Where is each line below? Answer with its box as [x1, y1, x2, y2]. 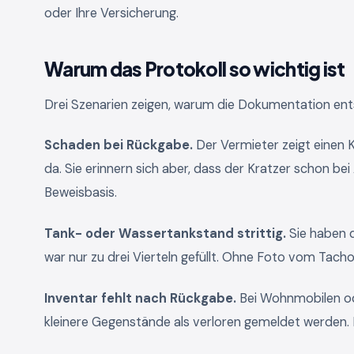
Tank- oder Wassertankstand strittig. [44, 224, 286, 242]
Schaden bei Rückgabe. [44, 137, 193, 154]
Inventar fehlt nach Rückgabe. [44, 289, 236, 307]
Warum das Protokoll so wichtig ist [44, 56, 345, 81]
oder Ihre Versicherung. [44, 4, 179, 21]
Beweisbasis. [44, 184, 117, 201]
